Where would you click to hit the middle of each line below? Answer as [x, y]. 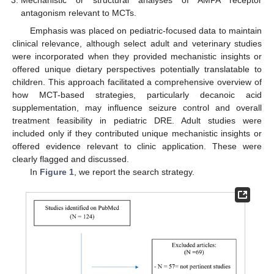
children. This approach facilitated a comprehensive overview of [137, 82]
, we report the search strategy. [134, 172]
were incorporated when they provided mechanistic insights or [137, 56]
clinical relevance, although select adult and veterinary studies [137, 43]
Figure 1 [57, 172]
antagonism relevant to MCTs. [79, 13]
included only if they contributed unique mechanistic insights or [137, 133]
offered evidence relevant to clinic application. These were [137, 146]
